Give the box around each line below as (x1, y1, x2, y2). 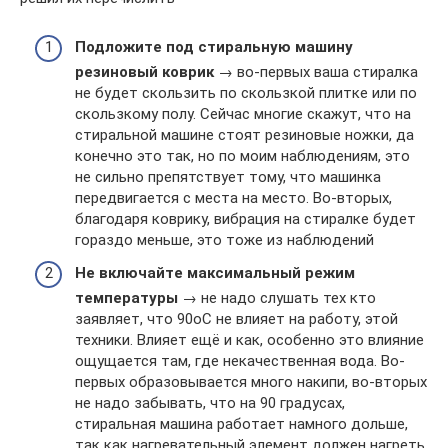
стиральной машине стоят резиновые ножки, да (75, 125, 414, 144)
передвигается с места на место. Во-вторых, (75, 188, 392, 207)
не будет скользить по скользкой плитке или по (75, 83, 417, 102)
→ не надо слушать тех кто (178, 289, 376, 307)
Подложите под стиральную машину (75, 37, 353, 56)
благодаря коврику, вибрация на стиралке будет (75, 209, 416, 228)
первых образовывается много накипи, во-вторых (75, 373, 427, 391)
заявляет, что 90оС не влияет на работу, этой (75, 310, 398, 328)
